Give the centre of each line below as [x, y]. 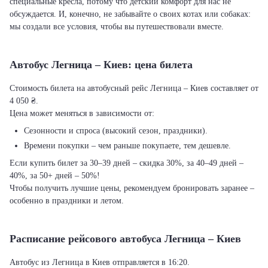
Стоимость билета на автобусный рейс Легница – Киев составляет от [134, 88]
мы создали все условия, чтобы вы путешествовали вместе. [117, 27]
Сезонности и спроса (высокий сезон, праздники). [116, 131]
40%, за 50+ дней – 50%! [55, 176]
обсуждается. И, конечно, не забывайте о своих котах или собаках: [130, 14]
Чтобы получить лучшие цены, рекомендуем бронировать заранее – [132, 188]
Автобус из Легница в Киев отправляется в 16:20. [100, 262]
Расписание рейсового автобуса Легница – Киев [125, 239]
